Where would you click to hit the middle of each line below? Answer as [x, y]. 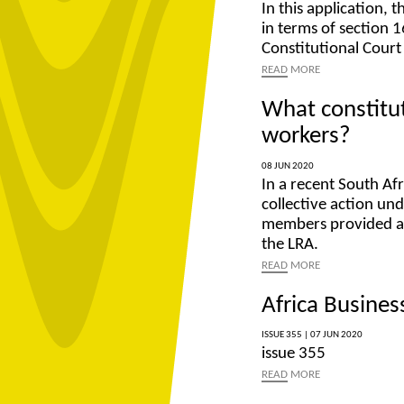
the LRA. [290, 244]
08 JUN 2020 [288, 166]
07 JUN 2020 [335, 335]
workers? [306, 137]
